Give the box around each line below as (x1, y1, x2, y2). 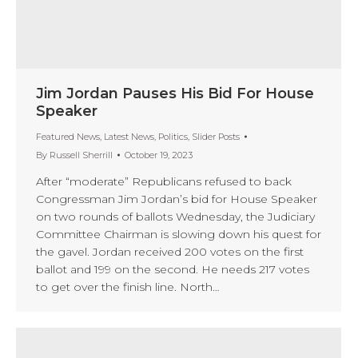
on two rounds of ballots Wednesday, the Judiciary (36, 209, 315, 224)
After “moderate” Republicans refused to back (36, 173, 292, 189)
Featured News (36, 130, 100, 142)
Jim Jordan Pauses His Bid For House (36, 84, 314, 102)
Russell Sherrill (50, 149, 113, 161)
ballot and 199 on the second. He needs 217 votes (36, 261, 309, 276)
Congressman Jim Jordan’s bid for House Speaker (36, 191, 317, 206)
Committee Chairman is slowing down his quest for (36, 226, 321, 241)
